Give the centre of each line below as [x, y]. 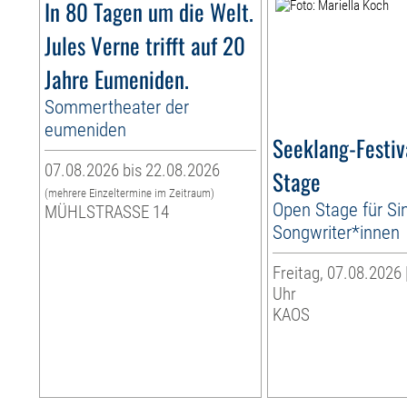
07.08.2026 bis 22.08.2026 [133, 171]
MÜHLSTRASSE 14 [107, 213]
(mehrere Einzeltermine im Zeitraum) [130, 194]
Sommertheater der [117, 107]
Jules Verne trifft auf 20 [145, 45]
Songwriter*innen [337, 233]
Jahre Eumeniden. [117, 79]
